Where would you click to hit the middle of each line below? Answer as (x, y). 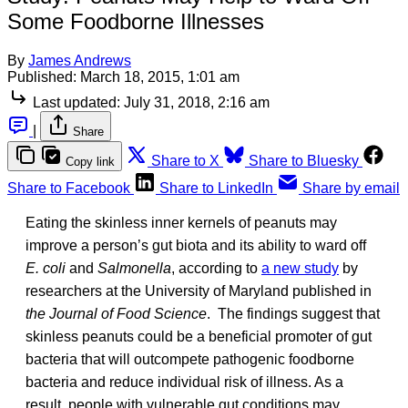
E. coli (47, 268)
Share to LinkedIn (216, 188)
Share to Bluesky (304, 160)
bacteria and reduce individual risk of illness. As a (184, 382)
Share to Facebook (69, 188)
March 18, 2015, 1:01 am (160, 76)
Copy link (90, 161)
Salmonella (134, 268)
